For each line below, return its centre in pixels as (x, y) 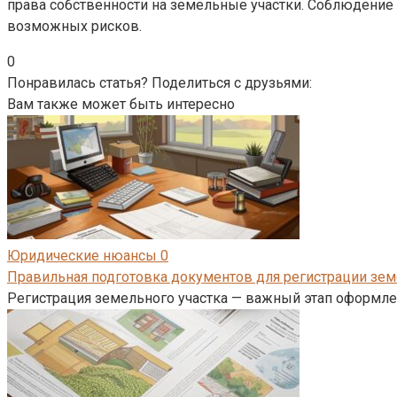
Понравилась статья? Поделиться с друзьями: (160, 82)
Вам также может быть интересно (121, 104)
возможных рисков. (74, 26)
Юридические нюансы (82, 255)
